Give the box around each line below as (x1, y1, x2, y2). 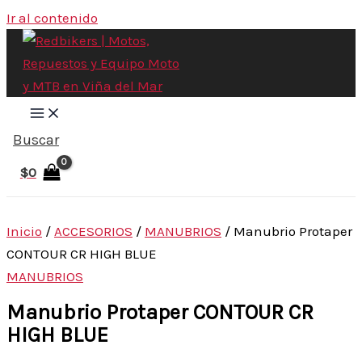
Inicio (6, 222, 42, 239)
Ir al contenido (6, 10, 98, 26)
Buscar (13, 131, 59, 149)
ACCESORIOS (54, 222, 133, 239)
